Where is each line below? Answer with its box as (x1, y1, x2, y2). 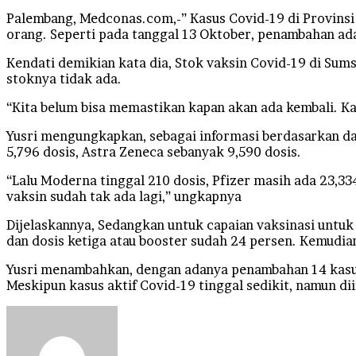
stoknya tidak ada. (6, 70, 122, 87)
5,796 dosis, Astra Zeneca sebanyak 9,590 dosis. (6, 143, 301, 160)
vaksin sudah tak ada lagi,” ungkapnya (6, 188, 242, 204)
